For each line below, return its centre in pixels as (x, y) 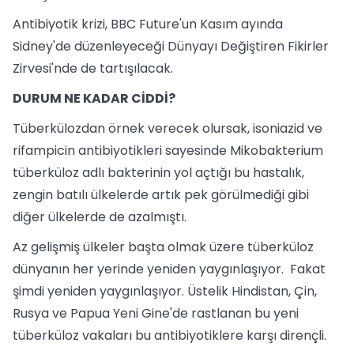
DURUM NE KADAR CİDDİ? (94, 98)
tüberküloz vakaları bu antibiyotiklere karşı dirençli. (169, 335)
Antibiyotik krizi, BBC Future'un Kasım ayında (148, 24)
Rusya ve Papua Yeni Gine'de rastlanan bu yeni (156, 313)
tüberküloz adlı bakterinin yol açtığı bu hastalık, (158, 173)
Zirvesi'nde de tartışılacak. (93, 68)
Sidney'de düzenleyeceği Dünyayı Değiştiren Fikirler (171, 46)
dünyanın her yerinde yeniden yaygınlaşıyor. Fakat (169, 269)
